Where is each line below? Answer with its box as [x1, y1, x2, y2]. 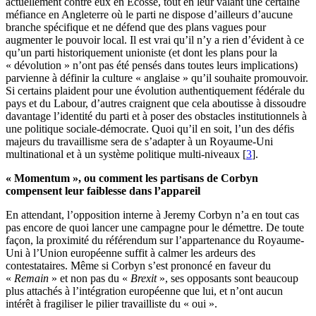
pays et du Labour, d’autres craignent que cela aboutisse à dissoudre [6, 97, 306, 110]
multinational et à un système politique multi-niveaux [6, 148, 240, 161]
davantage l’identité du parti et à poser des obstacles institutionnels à [6, 110, 307, 123]
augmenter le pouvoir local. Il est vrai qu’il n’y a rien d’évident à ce [6, 34, 304, 47]
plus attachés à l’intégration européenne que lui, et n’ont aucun [6, 285, 283, 298]
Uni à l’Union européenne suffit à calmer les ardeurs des [6, 247, 255, 260]
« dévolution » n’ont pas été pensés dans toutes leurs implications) [6, 59, 298, 72]
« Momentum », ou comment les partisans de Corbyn [6, 172, 258, 185]
